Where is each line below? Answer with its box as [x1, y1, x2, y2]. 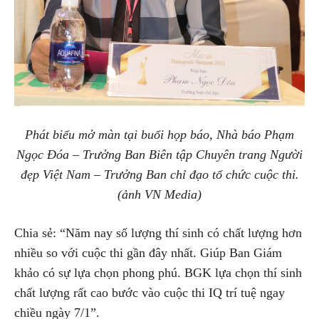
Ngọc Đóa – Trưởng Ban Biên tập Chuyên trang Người [16, 147, 303, 162]
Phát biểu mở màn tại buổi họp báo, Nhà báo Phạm [25, 127, 294, 142]
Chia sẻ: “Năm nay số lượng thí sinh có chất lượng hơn [14, 226, 302, 241]
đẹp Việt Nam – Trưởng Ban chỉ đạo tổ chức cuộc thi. [20, 167, 299, 182]
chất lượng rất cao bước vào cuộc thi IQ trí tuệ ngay [14, 286, 285, 300]
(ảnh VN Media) [117, 187, 202, 202]
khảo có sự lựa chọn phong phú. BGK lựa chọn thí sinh [14, 266, 302, 281]
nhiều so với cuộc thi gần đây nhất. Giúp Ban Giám [14, 246, 282, 261]
